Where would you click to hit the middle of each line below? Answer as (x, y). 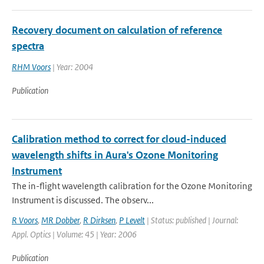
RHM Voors (31, 67)
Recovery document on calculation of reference (117, 30)
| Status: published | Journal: (192, 220)
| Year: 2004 (72, 67)
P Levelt (132, 220)
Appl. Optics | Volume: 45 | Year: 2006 (74, 234)
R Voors (25, 220)
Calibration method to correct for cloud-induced (119, 139)
